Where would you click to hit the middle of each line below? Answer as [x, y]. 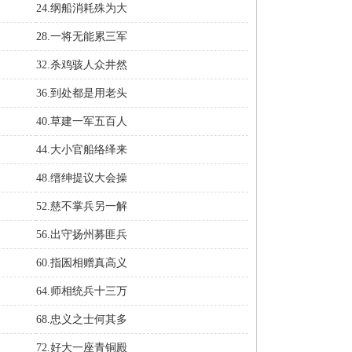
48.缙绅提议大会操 [82, 178]
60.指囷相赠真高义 [82, 263]
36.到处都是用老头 [82, 93]
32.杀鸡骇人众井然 [82, 65]
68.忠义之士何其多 [82, 319]
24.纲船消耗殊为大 [82, 8]
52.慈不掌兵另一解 [82, 206]
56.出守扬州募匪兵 [82, 235]
